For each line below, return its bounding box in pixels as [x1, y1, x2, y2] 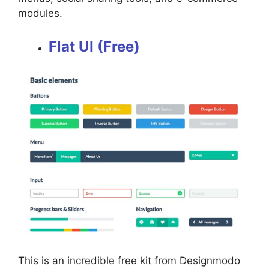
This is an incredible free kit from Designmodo [18, 254, 240, 267]
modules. [18, 7, 65, 19]
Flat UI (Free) [49, 38, 140, 56]
